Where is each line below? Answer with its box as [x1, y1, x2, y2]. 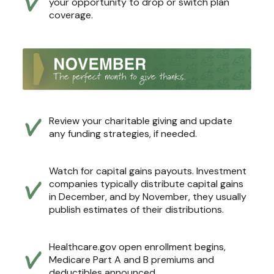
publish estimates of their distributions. [49, 202, 224, 216]
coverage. [49, 8, 93, 21]
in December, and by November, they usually [49, 190, 246, 203]
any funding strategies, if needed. [49, 127, 197, 140]
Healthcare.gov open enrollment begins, [49, 240, 226, 253]
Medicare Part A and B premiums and [49, 253, 214, 266]
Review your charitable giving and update [49, 114, 232, 127]
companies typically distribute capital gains [49, 177, 243, 190]
